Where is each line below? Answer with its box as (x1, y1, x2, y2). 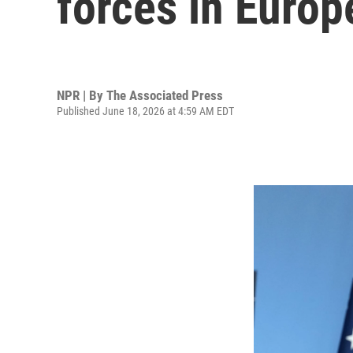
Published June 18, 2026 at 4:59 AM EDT (57, 104, 234, 117)
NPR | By (57, 87, 106, 103)
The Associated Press (106, 87, 223, 103)
